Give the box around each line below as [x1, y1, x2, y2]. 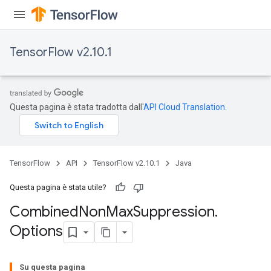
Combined [10, 203, 79, 221]
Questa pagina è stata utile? [10, 183, 106, 192]
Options [10, 222, 63, 241]
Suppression [133, 203, 215, 221]
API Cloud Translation [143, 102, 225, 112]
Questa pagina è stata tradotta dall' [10, 102, 143, 112]
